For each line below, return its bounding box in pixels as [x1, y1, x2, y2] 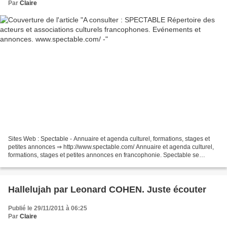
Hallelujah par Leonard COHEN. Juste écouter [8, 184, 206, 195]
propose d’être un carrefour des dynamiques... [8, 159, 135, 167]
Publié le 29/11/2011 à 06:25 [8, 204, 87, 212]
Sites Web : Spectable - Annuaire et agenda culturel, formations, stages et [8, 135, 210, 142]
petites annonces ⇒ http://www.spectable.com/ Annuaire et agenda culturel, [8, 143, 214, 150]
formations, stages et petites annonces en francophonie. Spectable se [8, 151, 199, 159]
